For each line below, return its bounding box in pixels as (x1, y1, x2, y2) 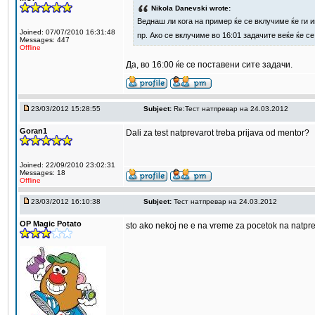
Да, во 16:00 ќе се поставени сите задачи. (126, 59, 292, 70)
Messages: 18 (20, 169, 65, 176)
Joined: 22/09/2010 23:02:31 (20, 161, 115, 169)
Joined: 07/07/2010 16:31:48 (20, 28, 115, 36)
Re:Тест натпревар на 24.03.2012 (174, 105, 288, 112)
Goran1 (20, 127, 47, 135)
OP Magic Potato (20, 219, 82, 228)
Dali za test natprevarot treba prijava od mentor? (126, 128, 309, 138)
